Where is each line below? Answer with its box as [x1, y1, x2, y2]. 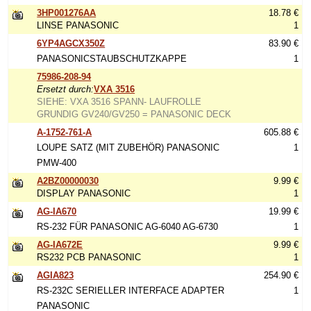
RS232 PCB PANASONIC [37, 252, 142, 262]
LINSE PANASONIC [37, 20, 119, 31]
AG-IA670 [37, 206, 77, 217]
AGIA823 [37, 270, 74, 280]
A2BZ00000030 [37, 176, 99, 186]
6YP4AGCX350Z [37, 38, 106, 49]
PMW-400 [37, 158, 77, 168]
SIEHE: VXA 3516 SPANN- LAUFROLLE [37, 96, 202, 107]
